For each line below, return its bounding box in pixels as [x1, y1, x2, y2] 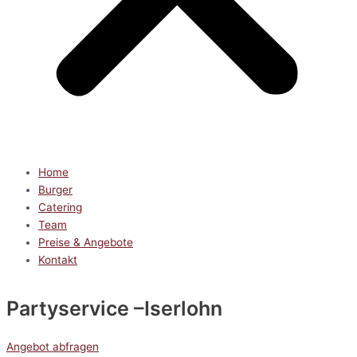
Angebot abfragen [6, 340, 99, 354]
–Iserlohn [129, 296, 222, 321]
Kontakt [38, 253, 77, 267]
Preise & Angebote [38, 236, 133, 249]
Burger [38, 183, 73, 197]
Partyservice [6, 296, 129, 321]
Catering [38, 201, 82, 214]
